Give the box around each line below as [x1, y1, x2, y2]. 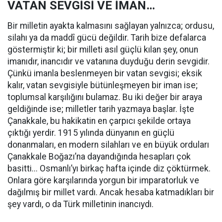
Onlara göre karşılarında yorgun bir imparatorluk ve [7, 175, 199, 185]
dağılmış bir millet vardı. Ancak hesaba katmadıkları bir [7, 187, 214, 197]
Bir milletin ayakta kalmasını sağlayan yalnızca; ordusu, [7, 21, 214, 31]
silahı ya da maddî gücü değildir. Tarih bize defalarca [7, 33, 206, 43]
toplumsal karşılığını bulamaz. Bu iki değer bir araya [7, 92, 202, 102]
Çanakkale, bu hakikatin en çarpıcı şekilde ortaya [7, 116, 191, 126]
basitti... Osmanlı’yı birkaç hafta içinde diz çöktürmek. [7, 164, 211, 173]
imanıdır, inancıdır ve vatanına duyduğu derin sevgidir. [7, 56, 210, 66]
